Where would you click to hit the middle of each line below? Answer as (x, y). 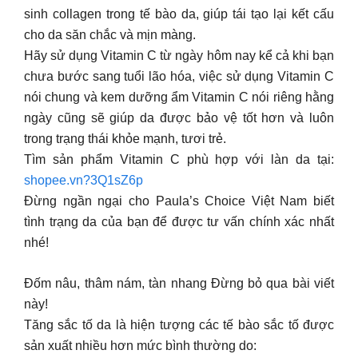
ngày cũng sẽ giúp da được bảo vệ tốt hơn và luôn (179, 118)
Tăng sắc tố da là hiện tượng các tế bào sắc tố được (179, 325)
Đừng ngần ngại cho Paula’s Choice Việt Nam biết (179, 201)
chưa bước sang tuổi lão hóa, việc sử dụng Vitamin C (179, 76)
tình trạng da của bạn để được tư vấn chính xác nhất (179, 222)
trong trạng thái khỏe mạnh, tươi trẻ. (125, 139)
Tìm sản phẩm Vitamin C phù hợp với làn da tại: (179, 159)
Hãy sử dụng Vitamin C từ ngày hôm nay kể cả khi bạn (179, 56)
